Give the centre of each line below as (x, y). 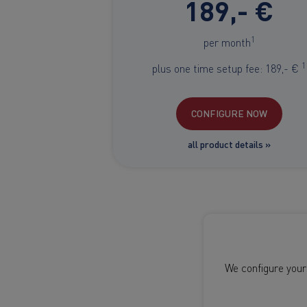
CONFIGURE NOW (229, 113)
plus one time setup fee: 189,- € (227, 67)
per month (227, 41)
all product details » (229, 144)
